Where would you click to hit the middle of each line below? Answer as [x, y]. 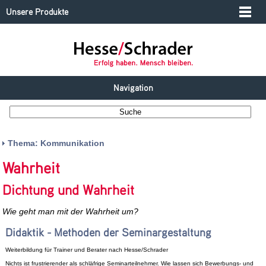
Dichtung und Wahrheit [69, 189]
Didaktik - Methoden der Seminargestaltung [108, 232]
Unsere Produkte [37, 12]
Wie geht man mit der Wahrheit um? [71, 212]
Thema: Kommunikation [56, 143]
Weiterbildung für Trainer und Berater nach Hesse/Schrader [86, 249]
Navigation [133, 88]
